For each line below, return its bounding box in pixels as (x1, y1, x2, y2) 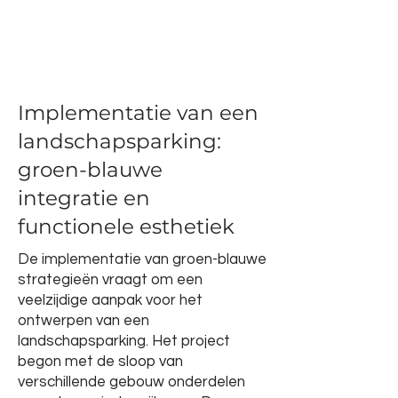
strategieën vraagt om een (18, 272, 203, 288)
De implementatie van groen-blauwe (18, 251, 267, 267)
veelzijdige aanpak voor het (18, 292, 203, 308)
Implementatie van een (18, 100, 259, 125)
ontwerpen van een (18, 313, 149, 329)
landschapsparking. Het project (18, 333, 230, 349)
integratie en (18, 186, 150, 211)
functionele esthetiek (18, 214, 235, 239)
